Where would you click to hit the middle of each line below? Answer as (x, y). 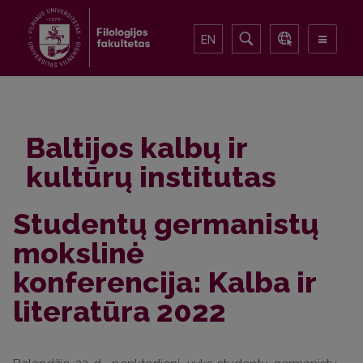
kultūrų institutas (151, 177)
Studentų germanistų (166, 224)
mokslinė (79, 253)
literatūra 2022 (120, 311)
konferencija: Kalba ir (164, 282)
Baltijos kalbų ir (137, 147)
